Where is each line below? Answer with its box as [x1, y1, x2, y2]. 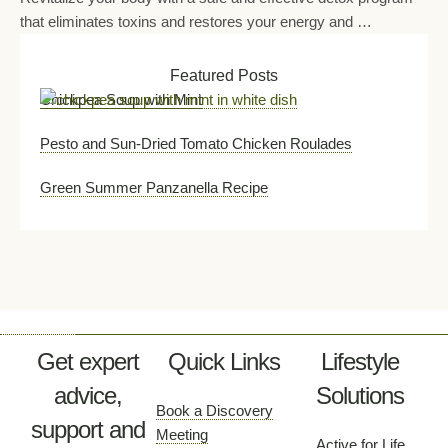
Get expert [37, 348, 139, 375]
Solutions [316, 382, 404, 409]
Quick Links [168, 348, 280, 375]
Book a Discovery [156, 402, 273, 419]
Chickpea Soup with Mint [40, 91, 202, 108]
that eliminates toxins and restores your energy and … [20, 13, 372, 30]
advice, [54, 382, 122, 409]
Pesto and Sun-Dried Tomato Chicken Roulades [40, 135, 352, 152]
